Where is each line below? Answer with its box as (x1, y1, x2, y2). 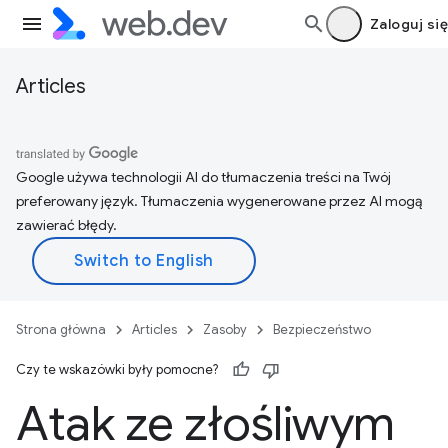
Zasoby (203, 321, 247, 338)
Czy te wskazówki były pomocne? (16, 361, 218, 378)
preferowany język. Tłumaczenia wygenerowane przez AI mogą (16, 192, 422, 210)
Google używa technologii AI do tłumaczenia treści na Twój (16, 168, 391, 186)
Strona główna (16, 321, 106, 338)
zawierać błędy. (16, 216, 117, 234)
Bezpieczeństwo (273, 321, 371, 338)
